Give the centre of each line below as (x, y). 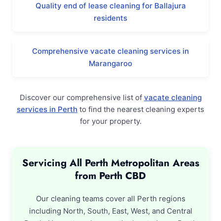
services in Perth (47, 109)
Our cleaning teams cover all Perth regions (110, 199)
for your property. (110, 121)
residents (110, 18)
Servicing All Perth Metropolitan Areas (110, 163)
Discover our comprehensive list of (82, 97)
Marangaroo (110, 63)
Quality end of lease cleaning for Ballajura (110, 6)
